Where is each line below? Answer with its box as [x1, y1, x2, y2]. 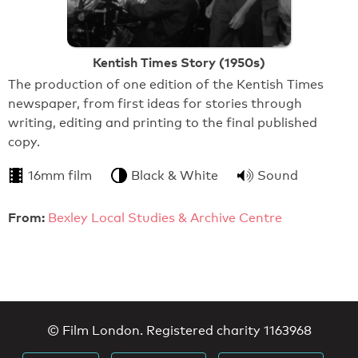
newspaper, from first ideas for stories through [8, 96, 302, 112]
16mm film [28, 168, 92, 184]
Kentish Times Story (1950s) [93, 54, 265, 70]
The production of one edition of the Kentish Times [8, 77, 324, 93]
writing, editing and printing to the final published [8, 115, 317, 131]
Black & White [131, 168, 218, 184]
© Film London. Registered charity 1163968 [46, 323, 312, 339]
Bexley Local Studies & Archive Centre [48, 210, 282, 226]
